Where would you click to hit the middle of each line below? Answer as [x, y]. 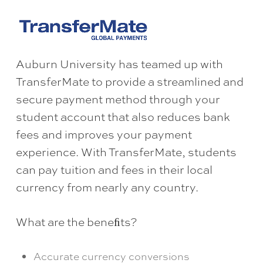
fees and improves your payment [104, 134]
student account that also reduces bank [123, 117]
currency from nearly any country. [107, 187]
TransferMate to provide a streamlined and [129, 81]
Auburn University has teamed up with [119, 64]
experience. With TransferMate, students [126, 152]
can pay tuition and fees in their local [114, 169]
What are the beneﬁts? [76, 222]
